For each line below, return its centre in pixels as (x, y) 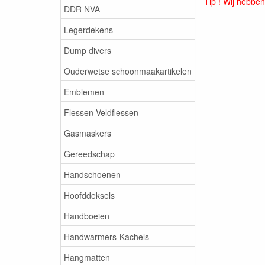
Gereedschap (89, 153)
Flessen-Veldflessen (101, 112)
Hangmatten (87, 257)
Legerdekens (88, 29)
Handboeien (87, 216)
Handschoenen (92, 174)
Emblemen (84, 91)
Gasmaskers (88, 133)
